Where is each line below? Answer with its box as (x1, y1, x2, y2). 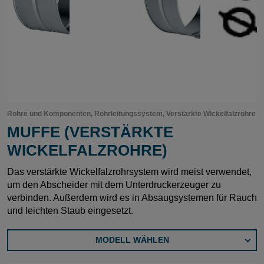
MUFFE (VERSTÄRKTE (7, 124, 173, 140)
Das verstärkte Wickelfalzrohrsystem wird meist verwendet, (7, 167, 252, 177)
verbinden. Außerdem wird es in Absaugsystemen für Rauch (7, 193, 257, 203)
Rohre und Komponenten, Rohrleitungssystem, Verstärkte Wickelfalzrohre (7, 110, 256, 118)
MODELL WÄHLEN (95, 235, 169, 245)
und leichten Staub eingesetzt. (7, 206, 133, 216)
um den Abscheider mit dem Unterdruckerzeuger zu (7, 180, 221, 190)
